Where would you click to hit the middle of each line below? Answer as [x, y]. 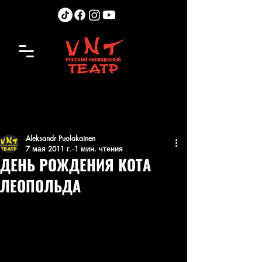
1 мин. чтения [99, 149]
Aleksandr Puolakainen [61, 138]
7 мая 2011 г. [49, 149]
